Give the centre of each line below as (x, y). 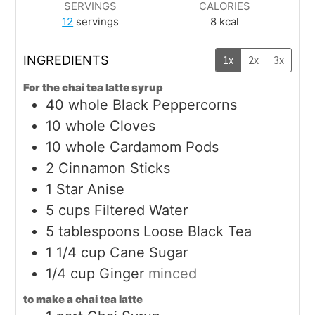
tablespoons (99, 232)
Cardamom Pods (165, 147)
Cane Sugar (149, 253)
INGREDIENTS (66, 60)
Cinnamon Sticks (115, 168)
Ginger (122, 274)
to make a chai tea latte (83, 300)
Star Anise (91, 189)
